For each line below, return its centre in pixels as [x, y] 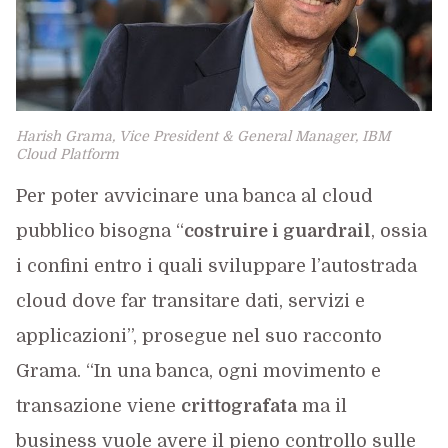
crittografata [238, 405]
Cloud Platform [67, 153]
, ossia [398, 230]
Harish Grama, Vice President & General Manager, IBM [202, 135]
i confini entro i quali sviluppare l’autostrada [216, 265]
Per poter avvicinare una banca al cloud [194, 195]
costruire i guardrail [277, 230]
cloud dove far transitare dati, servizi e [190, 300]
